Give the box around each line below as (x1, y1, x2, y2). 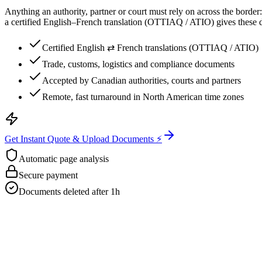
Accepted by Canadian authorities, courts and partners (42, 75, 241, 85)
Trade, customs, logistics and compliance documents (42, 58, 235, 69)
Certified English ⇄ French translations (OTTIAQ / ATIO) (42, 42, 258, 53)
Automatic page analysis (19, 153, 109, 164)
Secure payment (19, 170, 78, 180)
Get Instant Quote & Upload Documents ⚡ (5, 133, 162, 144)
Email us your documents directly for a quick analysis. (5, 247, 204, 258)
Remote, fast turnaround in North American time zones (42, 91, 244, 102)
